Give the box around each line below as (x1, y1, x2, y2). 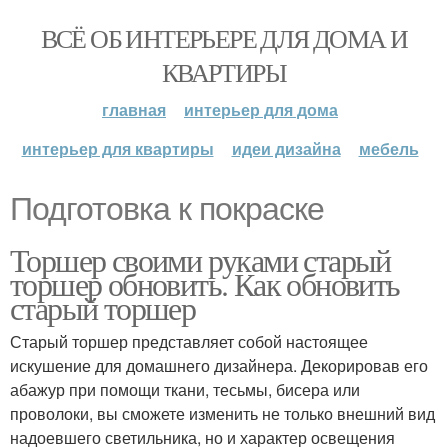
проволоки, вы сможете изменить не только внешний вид (10, 402, 435, 425)
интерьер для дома (184, 98, 338, 121)
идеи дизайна (231, 137, 341, 160)
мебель (358, 137, 419, 160)
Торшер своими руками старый (10, 238, 391, 281)
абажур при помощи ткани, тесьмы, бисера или (10, 378, 360, 401)
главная (102, 98, 166, 121)
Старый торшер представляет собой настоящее (10, 330, 368, 353)
